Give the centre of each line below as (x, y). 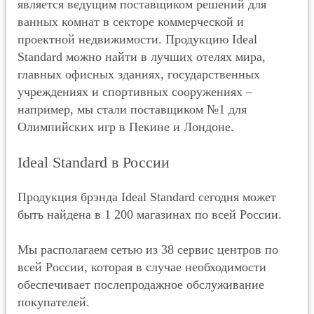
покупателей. (54, 302)
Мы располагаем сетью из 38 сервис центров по (148, 250)
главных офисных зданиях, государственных (139, 74)
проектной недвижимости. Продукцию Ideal (137, 39)
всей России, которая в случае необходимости (142, 267)
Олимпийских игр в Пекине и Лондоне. (126, 127)
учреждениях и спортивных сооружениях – (135, 92)
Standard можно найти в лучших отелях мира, (142, 57)
